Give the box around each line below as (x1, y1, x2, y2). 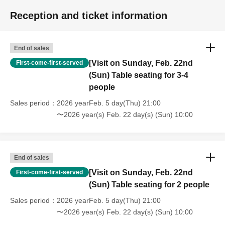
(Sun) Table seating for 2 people (89, 180, 209, 189)
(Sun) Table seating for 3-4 (89, 70, 188, 79)
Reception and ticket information (10, 10, 167, 21)
